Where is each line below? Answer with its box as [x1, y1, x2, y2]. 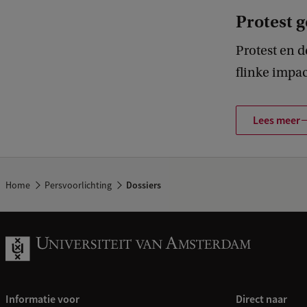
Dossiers [124, 179, 162, 192]
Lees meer [253, 112, 300, 127]
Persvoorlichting [45, 179, 112, 192]
